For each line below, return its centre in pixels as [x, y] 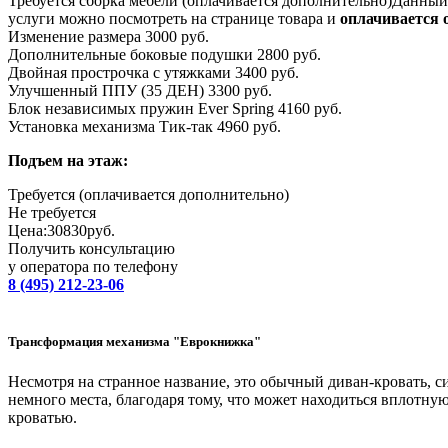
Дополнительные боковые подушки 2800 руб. [164, 55]
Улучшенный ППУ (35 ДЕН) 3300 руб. [140, 91]
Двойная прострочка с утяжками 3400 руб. [153, 73]
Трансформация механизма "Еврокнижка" [134, 342]
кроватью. [42, 417]
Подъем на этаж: [68, 161]
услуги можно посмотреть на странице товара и [174, 19]
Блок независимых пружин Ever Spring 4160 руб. [175, 109]
